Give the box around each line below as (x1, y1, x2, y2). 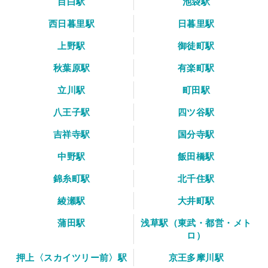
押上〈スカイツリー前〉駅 (16, 251, 127, 263)
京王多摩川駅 (168, 251, 224, 263)
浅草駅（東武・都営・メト (141, 217, 252, 229)
